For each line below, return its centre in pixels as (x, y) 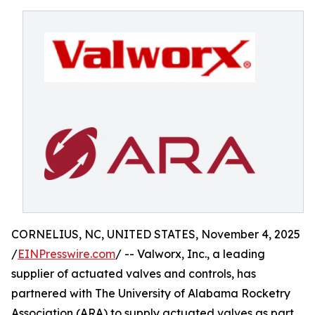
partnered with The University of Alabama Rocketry (151, 293)
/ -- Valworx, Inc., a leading (190, 254)
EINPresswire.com (66, 254)
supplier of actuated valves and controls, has (134, 274)
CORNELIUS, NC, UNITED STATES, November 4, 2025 (156, 234)
